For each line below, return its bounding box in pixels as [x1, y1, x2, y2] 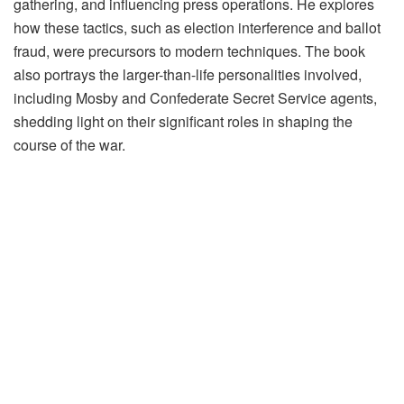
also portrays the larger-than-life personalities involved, [14, 63, 362, 85]
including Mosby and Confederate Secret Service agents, [14, 87, 377, 108]
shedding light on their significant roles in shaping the [14, 110, 353, 132]
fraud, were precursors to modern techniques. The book [14, 40, 365, 61]
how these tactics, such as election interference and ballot [14, 16, 381, 38]
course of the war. [14, 133, 125, 155]
